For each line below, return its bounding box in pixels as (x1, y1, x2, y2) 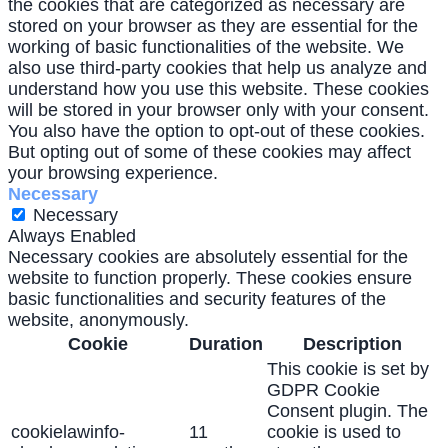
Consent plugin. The (267, 401, 428, 422)
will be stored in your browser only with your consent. (8, 100, 429, 121)
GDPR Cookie (267, 380, 380, 401)
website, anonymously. (8, 310, 189, 331)
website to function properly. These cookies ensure (8, 268, 412, 289)
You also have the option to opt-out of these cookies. (8, 121, 425, 142)
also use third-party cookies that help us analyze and (8, 58, 427, 79)
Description (302, 334, 402, 355)
